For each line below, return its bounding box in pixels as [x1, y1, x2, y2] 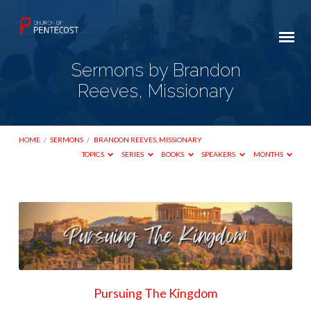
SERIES [121, 150, 146, 159]
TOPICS [81, 150, 106, 159]
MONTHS [253, 150, 285, 159]
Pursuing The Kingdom [94, 285, 217, 301]
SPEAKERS [201, 150, 237, 159]
